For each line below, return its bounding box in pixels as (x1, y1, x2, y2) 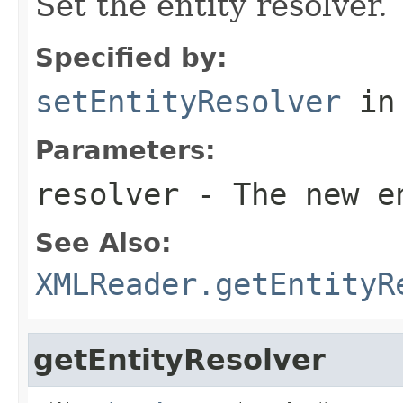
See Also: (35, 227, 172, 258)
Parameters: (35, 134, 216, 166)
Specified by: (35, 41, 228, 73)
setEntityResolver (35, 83, 341, 120)
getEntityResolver (33, 343, 326, 376)
